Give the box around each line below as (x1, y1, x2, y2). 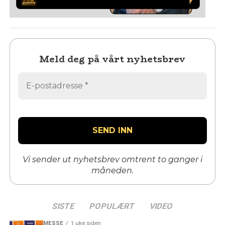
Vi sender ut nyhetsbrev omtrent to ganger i (22, 154, 202, 164)
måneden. (91, 165, 134, 175)
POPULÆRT (88, 201, 136, 211)
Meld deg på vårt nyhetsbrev (39, 52, 186, 67)
